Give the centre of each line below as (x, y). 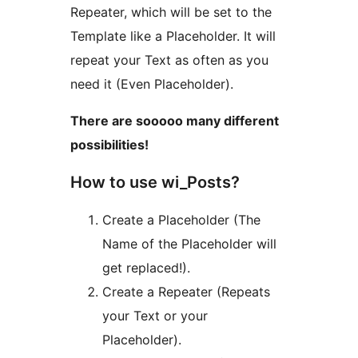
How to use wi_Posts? (155, 182)
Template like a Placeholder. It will (173, 36)
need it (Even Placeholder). (152, 84)
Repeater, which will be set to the (171, 12)
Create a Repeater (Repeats (186, 291)
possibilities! (109, 144)
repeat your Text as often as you (169, 60)
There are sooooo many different (175, 120)
